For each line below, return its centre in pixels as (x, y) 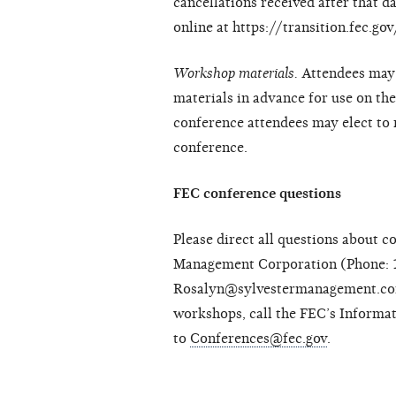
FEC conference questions (257, 194)
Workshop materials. (237, 74)
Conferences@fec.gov (259, 339)
